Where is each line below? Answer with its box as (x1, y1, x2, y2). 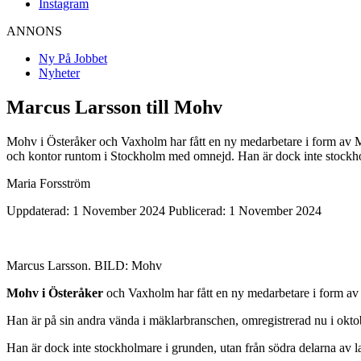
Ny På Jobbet (39, 51, 107, 65)
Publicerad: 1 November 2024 (168, 203, 322, 218)
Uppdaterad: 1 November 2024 (6, 203, 165, 218)
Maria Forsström (6, 176, 90, 190)
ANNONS (6, 23, 62, 38)
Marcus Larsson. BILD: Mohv (6, 258, 162, 272)
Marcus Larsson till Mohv (6, 96, 222, 118)
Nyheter (39, 65, 80, 80)
